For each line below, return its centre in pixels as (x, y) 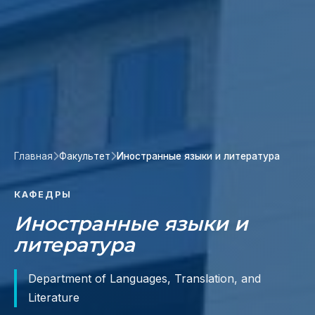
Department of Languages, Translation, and (144, 279)
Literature (54, 298)
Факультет (85, 156)
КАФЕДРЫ (43, 195)
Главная (33, 156)
